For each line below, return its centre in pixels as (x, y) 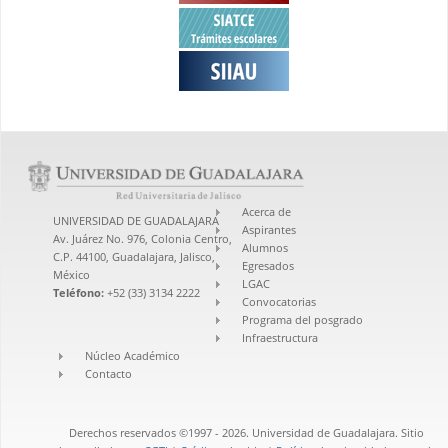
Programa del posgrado (303, 319)
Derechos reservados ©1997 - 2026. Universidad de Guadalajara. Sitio (246, 432)
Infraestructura (280, 337)
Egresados (268, 265)
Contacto (108, 373)
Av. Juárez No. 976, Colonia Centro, (142, 238)
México (71, 274)
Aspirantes (269, 229)
